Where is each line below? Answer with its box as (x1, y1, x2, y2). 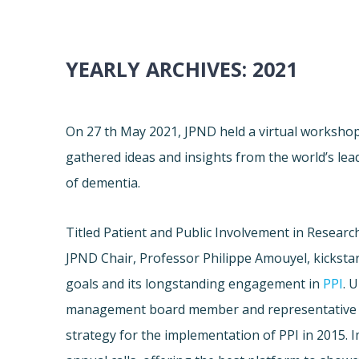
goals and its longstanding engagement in (66, 275, 324, 293)
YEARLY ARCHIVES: (66, 55, 253, 83)
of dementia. (66, 174, 141, 192)
